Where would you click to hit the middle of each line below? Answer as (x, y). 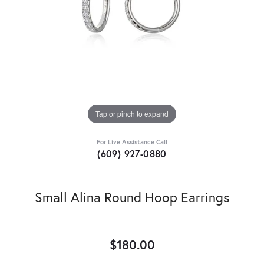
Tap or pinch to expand (132, 114)
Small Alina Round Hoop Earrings (132, 197)
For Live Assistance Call (132, 141)
